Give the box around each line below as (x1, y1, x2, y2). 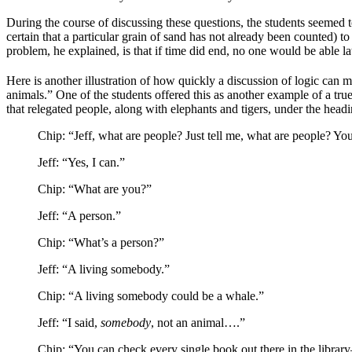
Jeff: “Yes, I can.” (38, 156, 125, 170)
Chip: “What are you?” (38, 182, 152, 196)
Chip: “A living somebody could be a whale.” (38, 289, 264, 303)
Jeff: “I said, (38, 316, 101, 330)
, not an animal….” (151, 316, 245, 330)
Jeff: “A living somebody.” (38, 262, 170, 277)
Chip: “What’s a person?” (38, 236, 164, 250)
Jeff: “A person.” (38, 209, 121, 223)
